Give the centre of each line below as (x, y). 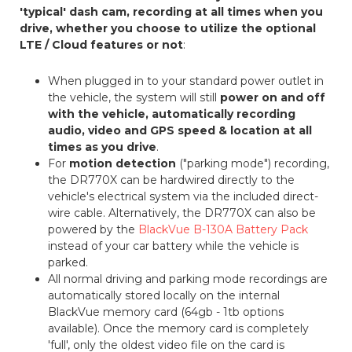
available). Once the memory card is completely (179, 329)
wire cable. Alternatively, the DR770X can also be (182, 213)
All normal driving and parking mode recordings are (188, 279)
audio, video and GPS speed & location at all (180, 131)
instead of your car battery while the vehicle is (174, 246)
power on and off (273, 98)
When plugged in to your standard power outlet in (186, 81)
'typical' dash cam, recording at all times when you (171, 12)
